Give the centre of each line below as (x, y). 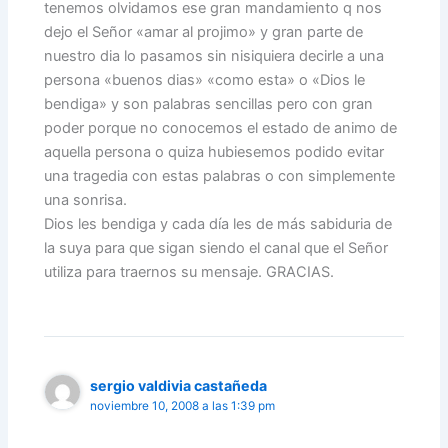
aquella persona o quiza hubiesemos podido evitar (214, 151)
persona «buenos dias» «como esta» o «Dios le (205, 79)
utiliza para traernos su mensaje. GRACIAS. (189, 271)
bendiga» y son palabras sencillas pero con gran (209, 103)
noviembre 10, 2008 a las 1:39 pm (183, 405)
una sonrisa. (86, 199)
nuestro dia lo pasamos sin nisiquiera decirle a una (214, 55)
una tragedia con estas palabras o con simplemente (220, 175)
